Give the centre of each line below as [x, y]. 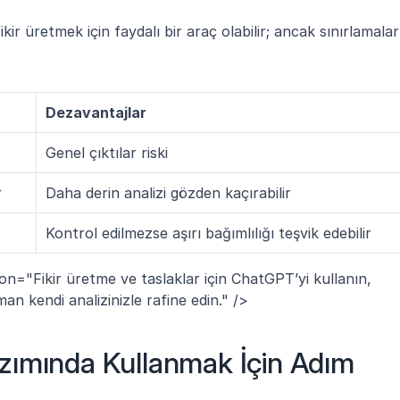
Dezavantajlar [96, 112]
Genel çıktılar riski [107, 152]
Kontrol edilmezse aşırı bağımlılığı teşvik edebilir [208, 233]
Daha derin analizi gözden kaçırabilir [168, 192]
